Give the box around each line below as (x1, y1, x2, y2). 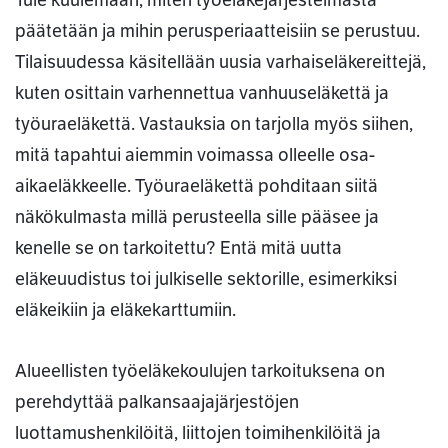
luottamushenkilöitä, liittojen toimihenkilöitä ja (15, 422, 381, 445)
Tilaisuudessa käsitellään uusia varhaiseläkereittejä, (15, 51, 426, 74)
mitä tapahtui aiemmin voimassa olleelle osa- (15, 144, 375, 167)
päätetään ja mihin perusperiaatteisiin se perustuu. (15, 20, 420, 43)
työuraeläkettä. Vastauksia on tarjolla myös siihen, (15, 113, 413, 136)
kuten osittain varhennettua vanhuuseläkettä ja (15, 82, 389, 105)
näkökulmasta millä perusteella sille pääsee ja (15, 206, 379, 229)
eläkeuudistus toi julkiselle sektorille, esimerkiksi (15, 268, 397, 291)
